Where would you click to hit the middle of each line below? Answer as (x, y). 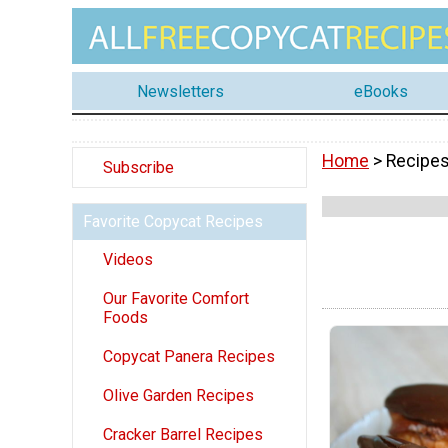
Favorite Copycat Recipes (173, 222)
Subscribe (138, 168)
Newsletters (180, 91)
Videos (128, 260)
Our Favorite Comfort (176, 299)
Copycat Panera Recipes (189, 357)
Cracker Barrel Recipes (183, 435)
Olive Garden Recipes (178, 396)
